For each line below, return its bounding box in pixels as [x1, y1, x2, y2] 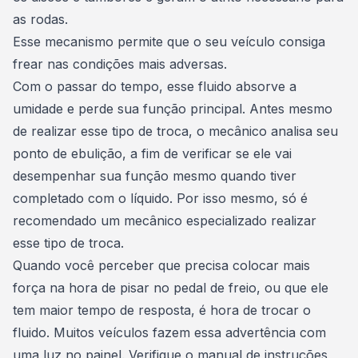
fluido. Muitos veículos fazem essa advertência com [13, 324, 326, 340]
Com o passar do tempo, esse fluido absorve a [13, 78, 296, 94]
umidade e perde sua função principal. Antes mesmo [13, 101, 332, 117]
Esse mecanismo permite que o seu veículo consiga [13, 34, 325, 50]
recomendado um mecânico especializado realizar [13, 213, 316, 229]
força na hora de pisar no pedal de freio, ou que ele [13, 280, 328, 296]
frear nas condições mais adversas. [13, 56, 231, 72]
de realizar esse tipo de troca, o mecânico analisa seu [13, 123, 338, 139]
